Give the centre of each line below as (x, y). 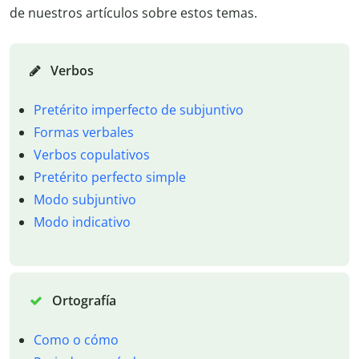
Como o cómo (76, 339)
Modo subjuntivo (85, 199)
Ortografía (82, 300)
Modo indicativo (82, 222)
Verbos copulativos (91, 154)
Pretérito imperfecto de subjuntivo (138, 109)
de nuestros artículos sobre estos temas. (133, 12)
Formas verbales (83, 132)
